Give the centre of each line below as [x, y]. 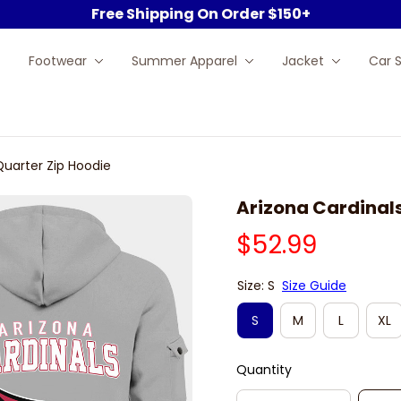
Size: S [256, 286]
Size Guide [314, 286]
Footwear [57, 60]
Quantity [264, 370]
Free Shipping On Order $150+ [200, 14]
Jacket [303, 60]
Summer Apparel [184, 60]
